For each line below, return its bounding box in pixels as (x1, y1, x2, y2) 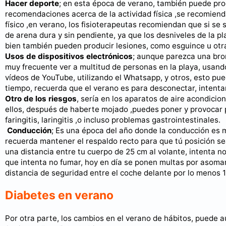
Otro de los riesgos (5, 94, 77, 104)
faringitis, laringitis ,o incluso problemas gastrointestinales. (5, 115, 220, 125)
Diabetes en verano (5, 188, 114, 203)
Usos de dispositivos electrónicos (5, 51, 133, 62)
